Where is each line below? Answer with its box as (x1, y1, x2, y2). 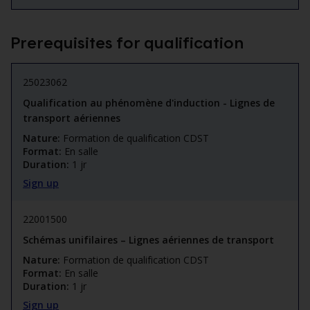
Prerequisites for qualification (10, 33, 244, 52)
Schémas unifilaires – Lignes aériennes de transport (23, 233, 274, 247)
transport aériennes (23, 111, 120, 125)
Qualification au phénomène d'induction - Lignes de (23, 96, 275, 110)
